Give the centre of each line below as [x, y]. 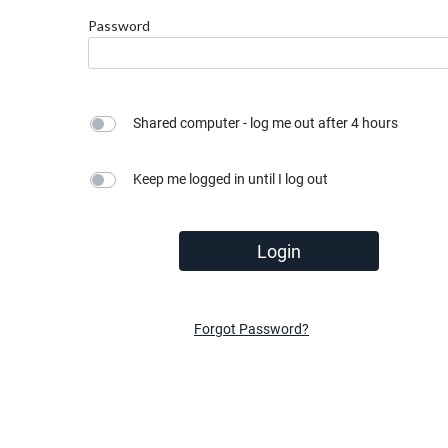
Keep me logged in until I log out [230, 178]
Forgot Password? [251, 329]
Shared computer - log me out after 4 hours [265, 122]
